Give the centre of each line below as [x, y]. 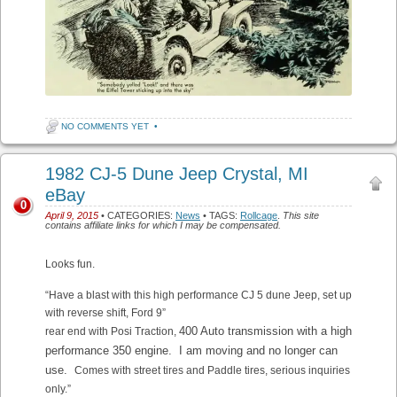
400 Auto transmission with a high [265, 331]
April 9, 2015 [72, 216]
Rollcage [259, 216]
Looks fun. [70, 265]
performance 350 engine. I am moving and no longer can [191, 351]
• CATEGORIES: [137, 216]
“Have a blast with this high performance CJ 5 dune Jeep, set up [198, 296]
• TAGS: [220, 216]
